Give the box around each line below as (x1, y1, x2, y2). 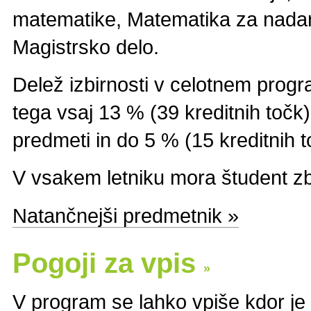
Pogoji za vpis (12, 247, 203, 278)
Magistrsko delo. (12, 35, 159, 58)
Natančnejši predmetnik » (12, 203, 239, 227)
